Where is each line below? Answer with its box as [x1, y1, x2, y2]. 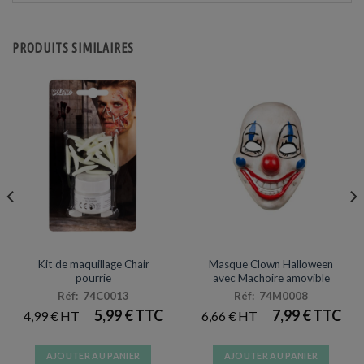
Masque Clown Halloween [209, 257, 333, 271]
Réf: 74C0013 [57, 289, 129, 303]
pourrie [75, 271, 111, 284]
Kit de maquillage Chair [37, 257, 149, 271]
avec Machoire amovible [212, 271, 330, 284]
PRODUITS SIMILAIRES [12, 41, 135, 56]
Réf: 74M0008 [234, 289, 308, 303]
